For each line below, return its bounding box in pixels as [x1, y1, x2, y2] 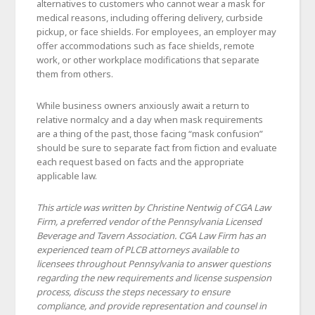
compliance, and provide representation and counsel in [37, 299, 267, 312]
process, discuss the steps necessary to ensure [37, 285, 231, 298]
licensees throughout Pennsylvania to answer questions [37, 257, 271, 270]
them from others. [37, 67, 114, 80]
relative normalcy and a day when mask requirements [37, 112, 264, 126]
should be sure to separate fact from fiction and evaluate [37, 141, 278, 154]
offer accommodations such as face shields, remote [37, 39, 255, 52]
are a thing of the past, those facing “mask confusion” [37, 127, 264, 140]
